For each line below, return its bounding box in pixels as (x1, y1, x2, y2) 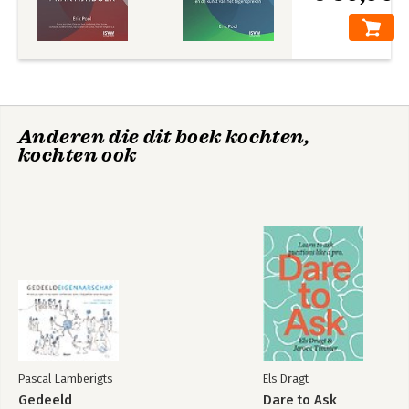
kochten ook (18, 143, 137, 167)
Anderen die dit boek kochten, (18, 125, 310, 149)
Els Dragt (263, 372, 309, 385)
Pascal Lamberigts (18, 372, 112, 385)
